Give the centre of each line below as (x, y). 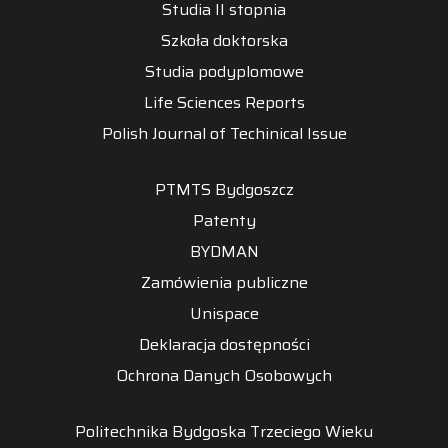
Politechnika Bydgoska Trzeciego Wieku (224, 432)
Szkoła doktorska (224, 41)
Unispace (224, 314)
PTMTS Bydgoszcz (224, 190)
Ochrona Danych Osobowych (224, 376)
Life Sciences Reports (224, 103)
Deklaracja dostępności (224, 345)
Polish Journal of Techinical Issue (224, 134)
